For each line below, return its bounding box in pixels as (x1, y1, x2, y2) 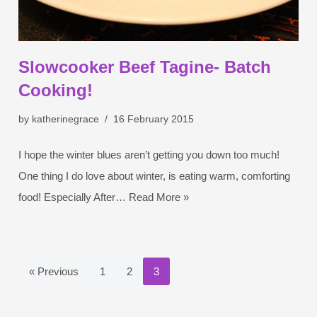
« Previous (29, 265, 79, 277)
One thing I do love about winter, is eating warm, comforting (18, 169, 291, 182)
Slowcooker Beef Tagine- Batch (18, 57, 272, 76)
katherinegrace (32, 113, 100, 125)
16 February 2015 (113, 113, 195, 125)
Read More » (129, 190, 190, 203)
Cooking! (18, 80, 93, 100)
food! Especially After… (18, 190, 129, 203)
